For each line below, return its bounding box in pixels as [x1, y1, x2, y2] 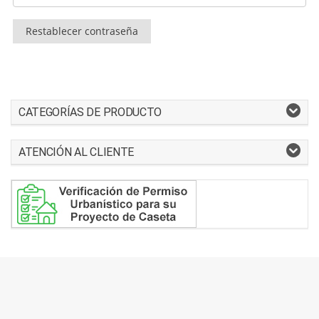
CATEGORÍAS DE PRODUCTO [19, 105, 162, 119]
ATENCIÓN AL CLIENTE [19, 145, 134, 159]
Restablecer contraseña [26, 24, 138, 38]
